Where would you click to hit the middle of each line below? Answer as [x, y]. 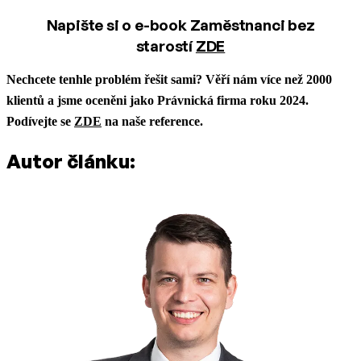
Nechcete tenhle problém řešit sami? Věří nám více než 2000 [169, 79]
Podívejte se [40, 121]
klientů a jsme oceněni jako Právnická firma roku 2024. [158, 100]
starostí [166, 46]
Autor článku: [71, 161]
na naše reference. [152, 121]
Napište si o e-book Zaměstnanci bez [180, 25]
